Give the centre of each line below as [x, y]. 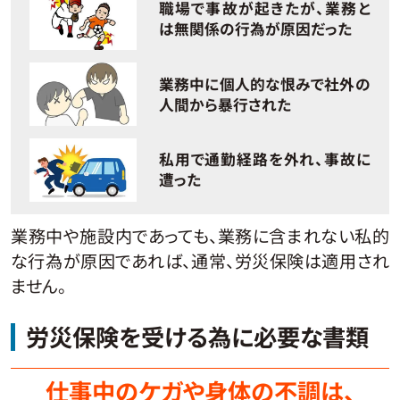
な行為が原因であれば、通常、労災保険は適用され [200, 260]
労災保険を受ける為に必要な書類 [197, 337]
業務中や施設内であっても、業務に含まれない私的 [200, 235]
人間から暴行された [225, 104]
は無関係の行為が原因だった [256, 28]
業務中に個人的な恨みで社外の [265, 83]
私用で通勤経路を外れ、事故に [265, 159]
